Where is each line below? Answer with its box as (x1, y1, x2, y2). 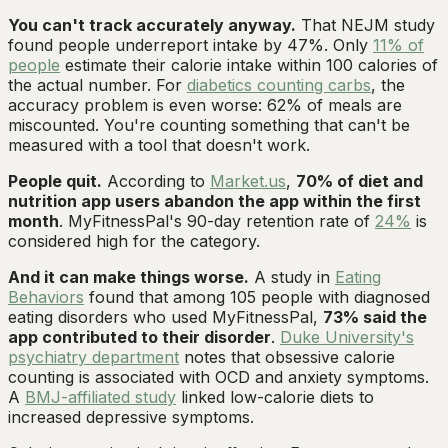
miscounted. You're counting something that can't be (8, 115, 410, 136)
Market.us (210, 171, 286, 192)
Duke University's (280, 327, 414, 348)
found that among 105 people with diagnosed (84, 287, 430, 308)
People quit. (8, 171, 102, 192)
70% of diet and (296, 171, 423, 192)
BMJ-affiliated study (25, 387, 176, 408)
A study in (249, 267, 335, 288)
